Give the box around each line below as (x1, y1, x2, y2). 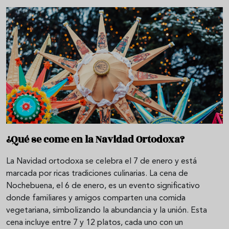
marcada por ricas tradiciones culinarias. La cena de (6, 169, 188, 178)
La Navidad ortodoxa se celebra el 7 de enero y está (6, 157, 197, 166)
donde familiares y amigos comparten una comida (6, 194, 186, 202)
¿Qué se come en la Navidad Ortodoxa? (6, 132, 185, 147)
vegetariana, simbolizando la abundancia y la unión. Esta (6, 206, 207, 215)
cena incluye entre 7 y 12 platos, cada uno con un (6, 218, 183, 227)
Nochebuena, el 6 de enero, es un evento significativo (6, 181, 200, 190)
